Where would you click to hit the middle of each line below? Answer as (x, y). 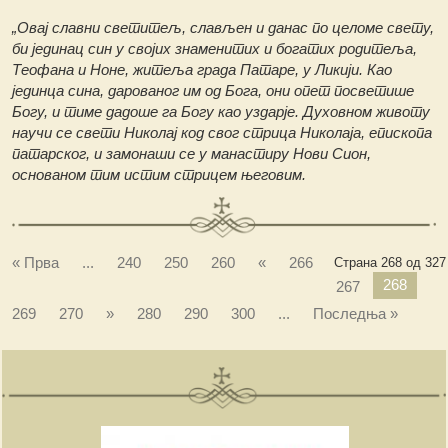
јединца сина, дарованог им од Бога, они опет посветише (213, 91)
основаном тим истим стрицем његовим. (159, 175)
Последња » (356, 313)
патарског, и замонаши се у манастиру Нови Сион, (192, 154)
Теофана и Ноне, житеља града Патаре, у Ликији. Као (202, 70)
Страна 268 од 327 (389, 262)
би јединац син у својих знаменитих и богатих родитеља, (215, 49)
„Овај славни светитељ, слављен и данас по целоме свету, (223, 28)
